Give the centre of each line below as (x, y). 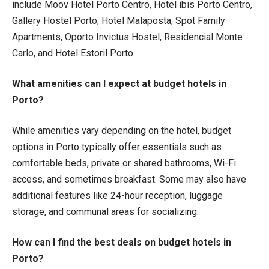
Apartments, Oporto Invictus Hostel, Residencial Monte (127, 37)
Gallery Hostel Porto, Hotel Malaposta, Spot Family (119, 20)
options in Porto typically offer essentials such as (117, 147)
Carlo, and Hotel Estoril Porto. (74, 53)
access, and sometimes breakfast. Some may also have (129, 179)
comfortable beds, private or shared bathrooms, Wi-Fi (124, 163)
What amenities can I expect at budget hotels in (119, 83)
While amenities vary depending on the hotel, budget (122, 130)
